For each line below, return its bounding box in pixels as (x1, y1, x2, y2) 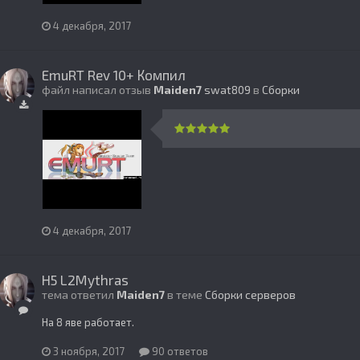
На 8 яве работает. (42, 315, 134, 329)
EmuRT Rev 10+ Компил (42, 66, 186, 83)
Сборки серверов (205, 287, 296, 301)
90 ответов (149, 344, 208, 358)
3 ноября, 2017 (53, 344, 125, 358)
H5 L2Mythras (42, 271, 129, 288)
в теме (165, 287, 205, 301)
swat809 (204, 82, 251, 96)
